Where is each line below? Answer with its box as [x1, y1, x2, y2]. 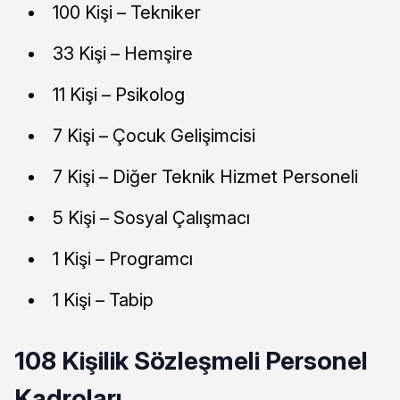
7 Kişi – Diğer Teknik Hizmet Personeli [53, 165, 358, 187]
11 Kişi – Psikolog [53, 83, 185, 105]
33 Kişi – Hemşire [53, 42, 193, 64]
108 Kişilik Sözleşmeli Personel [14, 345, 368, 376]
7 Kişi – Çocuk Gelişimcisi [53, 124, 255, 146]
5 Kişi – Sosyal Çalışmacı [53, 206, 250, 229]
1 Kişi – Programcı [53, 247, 193, 270]
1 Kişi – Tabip [53, 288, 154, 311]
